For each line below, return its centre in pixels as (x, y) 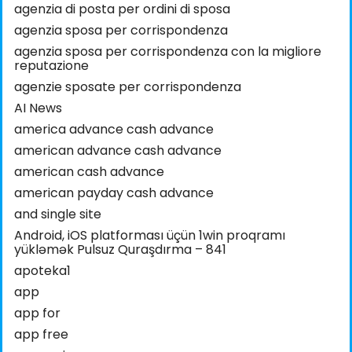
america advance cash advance (114, 130)
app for (37, 313)
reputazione (51, 66)
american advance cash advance (118, 151)
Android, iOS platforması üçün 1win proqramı (150, 236)
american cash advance (89, 172)
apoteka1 (42, 271)
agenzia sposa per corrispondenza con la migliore (168, 52)
